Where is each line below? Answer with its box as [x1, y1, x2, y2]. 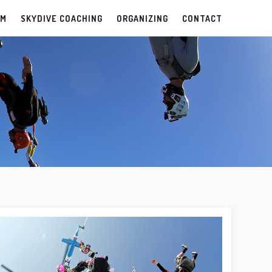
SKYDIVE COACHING [20, 13, 103, 24]
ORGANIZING [116, 13, 168, 24]
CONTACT [182, 13, 222, 24]
